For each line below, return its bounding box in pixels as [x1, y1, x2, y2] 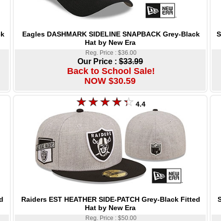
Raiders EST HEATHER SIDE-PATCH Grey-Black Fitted [21, 195, 200, 203]
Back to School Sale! [67, 66, 155, 76]
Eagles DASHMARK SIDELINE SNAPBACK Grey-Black [22, 30, 200, 38]
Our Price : [77, 57, 119, 66]
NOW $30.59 [84, 75, 136, 86]
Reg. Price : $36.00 [85, 49, 137, 56]
